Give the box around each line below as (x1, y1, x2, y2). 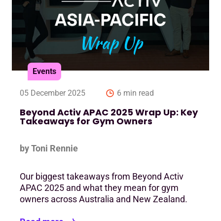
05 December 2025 (20, 88, 85, 98)
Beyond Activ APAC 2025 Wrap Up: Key (20, 106, 198, 119)
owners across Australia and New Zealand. (20, 194, 187, 205)
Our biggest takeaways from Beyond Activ (20, 171, 184, 182)
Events (33, 67, 56, 76)
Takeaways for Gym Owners (20, 115, 152, 128)
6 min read (117, 88, 154, 98)
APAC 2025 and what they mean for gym (20, 183, 179, 193)
